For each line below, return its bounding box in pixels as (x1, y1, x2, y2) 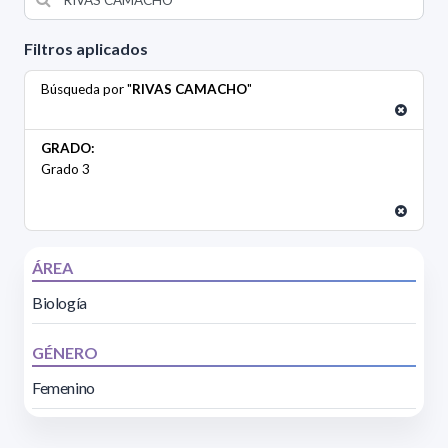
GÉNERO (32, 343, 98, 363)
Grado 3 (41, 161, 90, 178)
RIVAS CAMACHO (132, 81, 247, 98)
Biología (32, 293, 87, 313)
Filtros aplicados (24, 39, 148, 59)
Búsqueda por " (41, 81, 132, 98)
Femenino (32, 378, 95, 398)
